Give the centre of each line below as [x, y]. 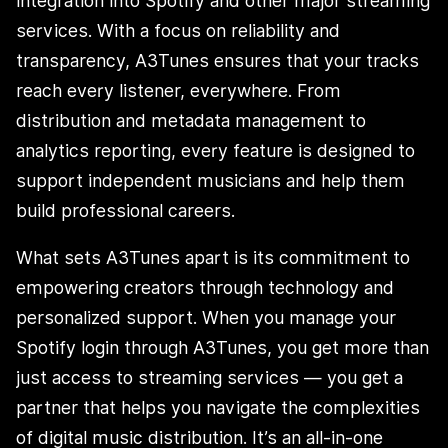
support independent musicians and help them [210, 180]
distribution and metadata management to [191, 120]
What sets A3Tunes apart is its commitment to [213, 258]
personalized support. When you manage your [206, 318]
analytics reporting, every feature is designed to [215, 150]
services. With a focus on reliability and [178, 30]
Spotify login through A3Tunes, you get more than [222, 348]
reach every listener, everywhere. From [178, 90]
